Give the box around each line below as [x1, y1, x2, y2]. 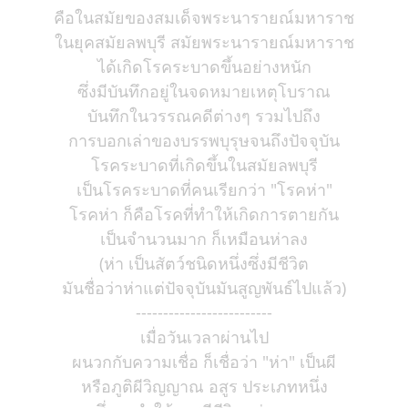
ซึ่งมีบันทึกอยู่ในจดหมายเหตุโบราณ [77, 80, 331, 102]
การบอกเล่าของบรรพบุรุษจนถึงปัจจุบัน [68, 129, 340, 151]
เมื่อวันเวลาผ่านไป [139, 326, 269, 348]
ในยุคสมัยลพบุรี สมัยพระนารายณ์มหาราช [54, 31, 354, 53]
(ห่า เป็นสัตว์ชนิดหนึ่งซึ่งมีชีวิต [99, 252, 309, 274]
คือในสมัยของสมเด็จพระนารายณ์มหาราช [54, 6, 354, 28]
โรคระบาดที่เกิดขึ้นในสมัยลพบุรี [90, 154, 318, 176]
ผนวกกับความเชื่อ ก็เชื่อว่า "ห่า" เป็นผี [72, 351, 336, 372]
